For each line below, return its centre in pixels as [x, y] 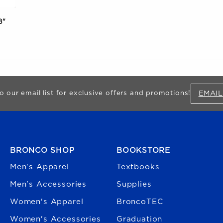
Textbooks [138, 167]
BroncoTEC [140, 202]
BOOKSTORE [143, 150]
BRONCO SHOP [42, 150]
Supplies [134, 184]
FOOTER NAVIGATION [46, 138]
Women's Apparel [47, 202]
